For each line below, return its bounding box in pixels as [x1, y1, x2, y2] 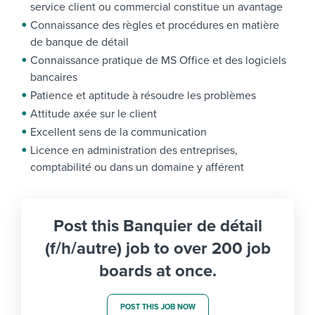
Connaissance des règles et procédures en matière [30, 18, 279, 33]
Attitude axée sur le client [30, 107, 157, 122]
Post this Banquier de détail [53, 216, 262, 237]
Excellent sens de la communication [30, 125, 207, 140]
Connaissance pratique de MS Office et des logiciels [30, 53, 286, 68]
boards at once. [98, 261, 217, 282]
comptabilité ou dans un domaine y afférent [30, 160, 244, 175]
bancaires [30, 70, 77, 85]
